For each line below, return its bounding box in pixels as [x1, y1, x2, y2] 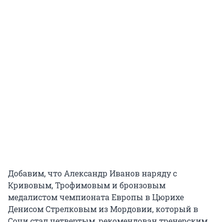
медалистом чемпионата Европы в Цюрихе [8, 192, 184, 203]
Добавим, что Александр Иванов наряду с [8, 168, 177, 179]
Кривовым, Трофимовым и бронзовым [8, 180, 166, 191]
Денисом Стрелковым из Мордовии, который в [8, 204, 198, 215]
